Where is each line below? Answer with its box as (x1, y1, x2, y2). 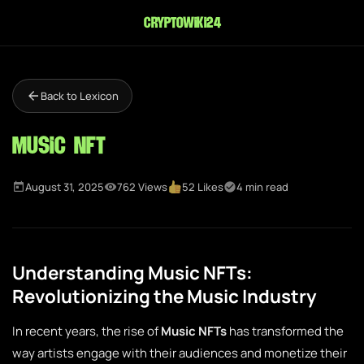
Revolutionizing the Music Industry (12, 284, 317, 309)
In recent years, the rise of (12, 323, 161, 340)
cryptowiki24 (144, 11, 220, 34)
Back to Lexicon (41, 89, 119, 103)
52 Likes (182, 180, 224, 194)
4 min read (236, 180, 289, 194)
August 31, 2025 (25, 180, 104, 194)
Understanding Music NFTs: (12, 260, 253, 285)
